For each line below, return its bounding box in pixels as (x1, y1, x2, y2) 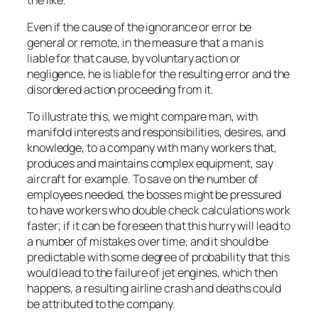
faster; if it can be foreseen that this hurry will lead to (27, 218, 291, 234)
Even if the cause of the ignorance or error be (27, 18, 252, 35)
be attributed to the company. (27, 296, 176, 312)
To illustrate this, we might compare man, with (27, 109, 258, 124)
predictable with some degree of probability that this (27, 249, 290, 265)
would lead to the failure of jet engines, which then (27, 265, 278, 280)
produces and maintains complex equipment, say (27, 155, 273, 171)
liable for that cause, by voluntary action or (27, 50, 241, 66)
